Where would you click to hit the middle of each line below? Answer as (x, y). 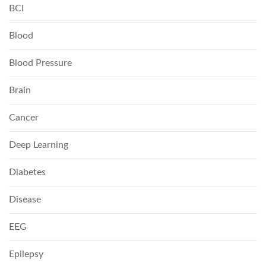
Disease (25, 199)
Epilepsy (26, 254)
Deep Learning (39, 145)
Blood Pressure (40, 63)
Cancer (24, 117)
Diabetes (27, 172)
